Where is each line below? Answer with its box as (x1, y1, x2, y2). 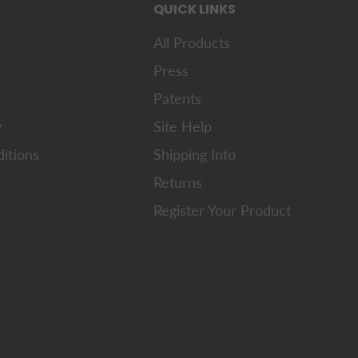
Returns (153, 173, 202, 192)
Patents (153, 89, 201, 108)
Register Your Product (153, 201, 291, 220)
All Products (153, 34, 230, 52)
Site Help (153, 117, 212, 136)
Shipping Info (153, 145, 236, 164)
